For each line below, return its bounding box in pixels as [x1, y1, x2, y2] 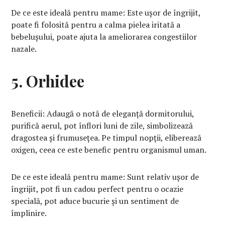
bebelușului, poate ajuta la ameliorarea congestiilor [11, 31, 197, 42]
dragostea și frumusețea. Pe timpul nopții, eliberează [11, 132, 202, 143]
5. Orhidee [11, 70, 85, 91]
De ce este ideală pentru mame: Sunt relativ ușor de [11, 171, 199, 182]
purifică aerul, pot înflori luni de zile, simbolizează [11, 120, 193, 131]
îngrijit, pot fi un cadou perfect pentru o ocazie [11, 183, 184, 194]
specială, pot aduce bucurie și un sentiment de [11, 195, 179, 206]
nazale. [11, 43, 37, 54]
